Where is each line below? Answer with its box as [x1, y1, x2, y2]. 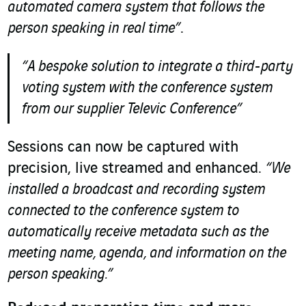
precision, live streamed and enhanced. [8, 161, 266, 178]
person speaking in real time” [8, 20, 180, 38]
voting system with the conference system [22, 80, 273, 97]
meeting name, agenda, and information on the [8, 245, 286, 262]
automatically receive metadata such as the [8, 224, 268, 241]
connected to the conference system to [8, 203, 239, 220]
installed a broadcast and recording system [8, 182, 265, 199]
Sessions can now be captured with [8, 139, 238, 156]
